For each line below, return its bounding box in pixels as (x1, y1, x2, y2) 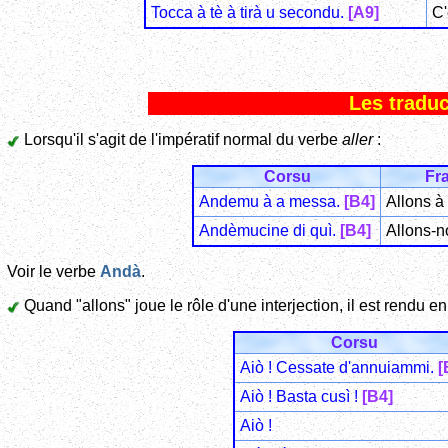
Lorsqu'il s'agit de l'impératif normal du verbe (20, 131, 342, 149)
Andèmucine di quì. (199, 222, 340, 240)
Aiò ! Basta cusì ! (240, 388, 362, 406)
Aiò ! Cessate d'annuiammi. (240, 359, 438, 377)
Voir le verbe (7, 263, 100, 281)
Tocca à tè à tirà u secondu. (151, 3, 348, 21)
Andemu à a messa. (199, 193, 344, 211)
